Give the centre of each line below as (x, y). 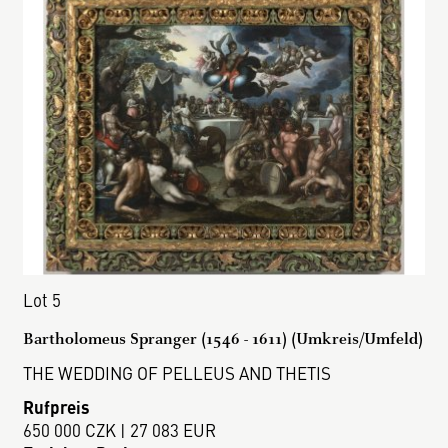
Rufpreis (57, 406)
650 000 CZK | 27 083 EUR (120, 429)
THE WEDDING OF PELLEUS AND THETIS (177, 372)
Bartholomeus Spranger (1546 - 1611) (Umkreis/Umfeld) (223, 338)
